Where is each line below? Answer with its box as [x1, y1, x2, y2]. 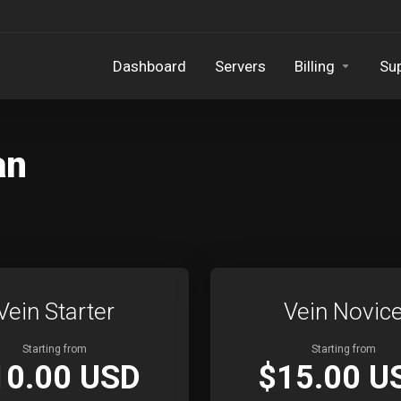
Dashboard [113, 57, 186, 75]
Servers [215, 57, 266, 75]
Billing [294, 57, 335, 75]
